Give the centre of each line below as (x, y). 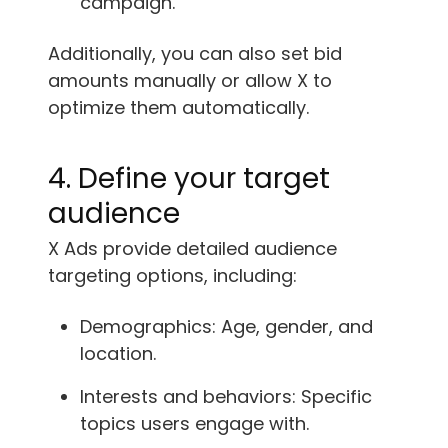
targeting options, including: (172, 275)
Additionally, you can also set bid (195, 53)
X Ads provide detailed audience (192, 248)
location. (118, 353)
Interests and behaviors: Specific (226, 396)
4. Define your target (189, 178)
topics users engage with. (194, 423)
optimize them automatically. (178, 107)
